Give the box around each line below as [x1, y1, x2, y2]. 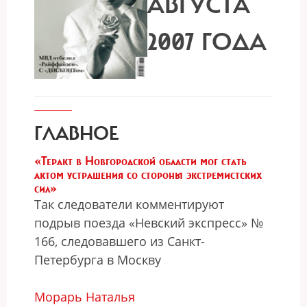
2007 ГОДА [147, 27, 267, 58]
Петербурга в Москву [34, 251, 161, 268]
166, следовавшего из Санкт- [34, 233, 205, 249]
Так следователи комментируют [34, 196, 224, 212]
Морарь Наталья [34, 288, 135, 305]
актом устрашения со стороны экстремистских [34, 167, 262, 182]
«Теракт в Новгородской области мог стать [34, 153, 247, 169]
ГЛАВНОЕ [34, 122, 119, 146]
